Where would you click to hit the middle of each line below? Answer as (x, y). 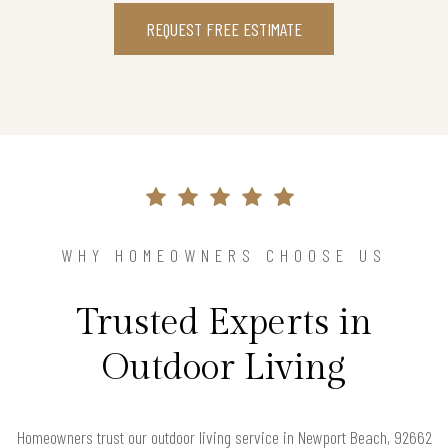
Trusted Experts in (224, 323)
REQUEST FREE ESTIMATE (224, 29)
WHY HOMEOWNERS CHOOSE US (224, 255)
